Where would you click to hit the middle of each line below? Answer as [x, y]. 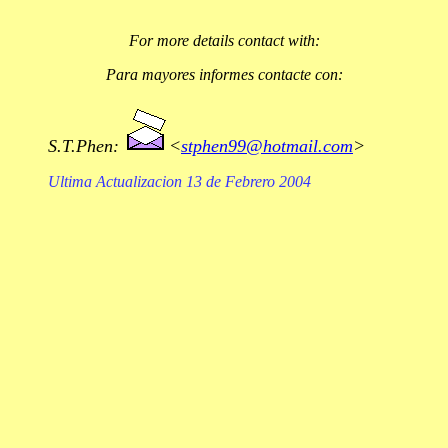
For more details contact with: [224, 40]
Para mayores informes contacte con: [224, 74]
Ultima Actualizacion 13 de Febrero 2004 [179, 181]
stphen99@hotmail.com [267, 146]
